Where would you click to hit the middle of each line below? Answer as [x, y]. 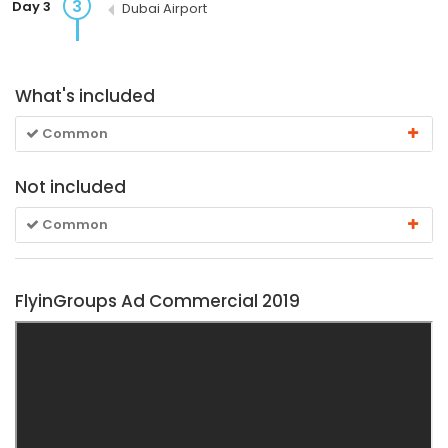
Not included [70, 186]
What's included [85, 95]
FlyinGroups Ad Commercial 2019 [157, 300]
